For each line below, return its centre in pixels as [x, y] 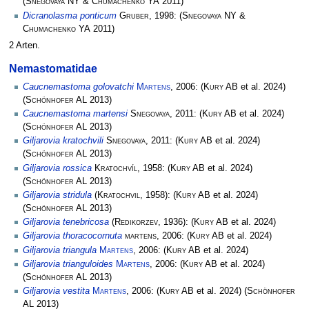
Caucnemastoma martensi [75, 114]
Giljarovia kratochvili [63, 141]
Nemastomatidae [53, 69]
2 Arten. [24, 45]
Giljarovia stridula [57, 195]
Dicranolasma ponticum [70, 16]
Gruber [134, 16]
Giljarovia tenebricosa [66, 222]
